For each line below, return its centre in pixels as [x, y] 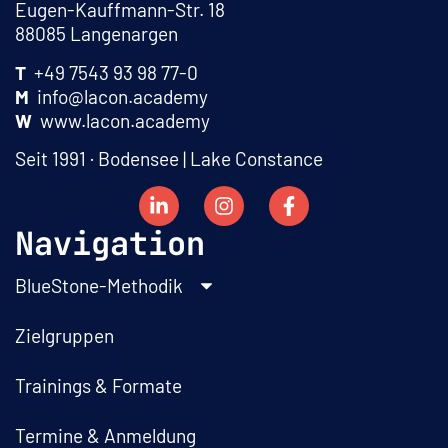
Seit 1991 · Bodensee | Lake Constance [169, 159]
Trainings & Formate [98, 385]
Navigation [110, 243]
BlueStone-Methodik [101, 285]
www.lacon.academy [121, 120]
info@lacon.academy [118, 96]
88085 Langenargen [96, 34]
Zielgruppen [64, 335]
